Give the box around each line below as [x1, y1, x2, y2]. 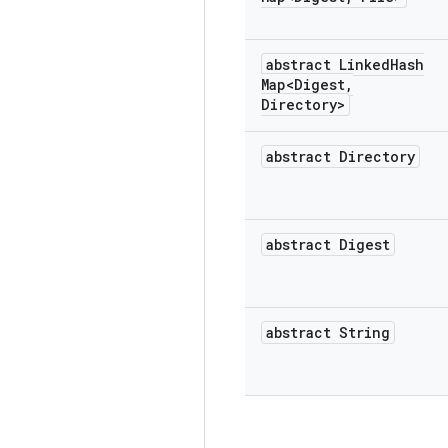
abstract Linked [266, 55, 390, 74]
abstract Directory [266, 147, 415, 166]
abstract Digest [266, 235, 390, 254]
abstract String [266, 323, 390, 342]
